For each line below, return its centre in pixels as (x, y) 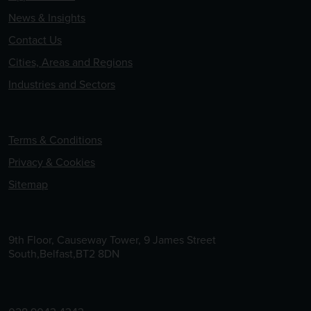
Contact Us (35, 40)
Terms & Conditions (55, 140)
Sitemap (28, 184)
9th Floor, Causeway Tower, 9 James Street (112, 239)
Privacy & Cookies (52, 162)
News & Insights (47, 17)
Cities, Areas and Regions (70, 62)
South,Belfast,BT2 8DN (64, 253)
